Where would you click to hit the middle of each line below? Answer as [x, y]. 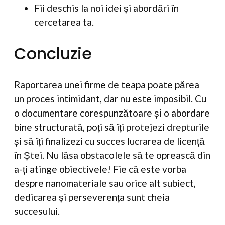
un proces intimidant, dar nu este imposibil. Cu [110, 99]
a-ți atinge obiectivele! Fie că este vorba [100, 169]
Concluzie [53, 53]
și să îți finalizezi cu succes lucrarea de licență [109, 141]
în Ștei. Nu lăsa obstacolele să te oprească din [112, 155]
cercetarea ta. [64, 22]
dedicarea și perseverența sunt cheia [92, 197]
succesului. [37, 211]
